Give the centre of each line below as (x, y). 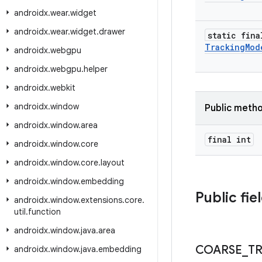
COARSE (219, 250)
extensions (101, 200)
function (44, 212)
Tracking (225, 47)
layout (113, 163)
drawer (112, 32)
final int (229, 139)
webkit (63, 88)
